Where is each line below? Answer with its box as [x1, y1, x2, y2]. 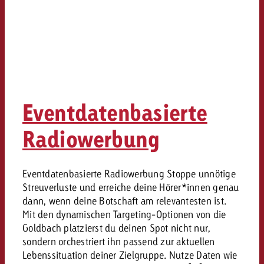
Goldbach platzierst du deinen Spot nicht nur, [22, 222, 211, 234]
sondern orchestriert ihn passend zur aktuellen [22, 235, 215, 247]
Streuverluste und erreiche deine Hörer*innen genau [22, 181, 239, 193]
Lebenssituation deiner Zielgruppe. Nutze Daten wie [22, 249, 237, 261]
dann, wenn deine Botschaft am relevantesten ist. [22, 194, 227, 207]
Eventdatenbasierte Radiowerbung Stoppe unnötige [22, 167, 236, 180]
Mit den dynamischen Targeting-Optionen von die [22, 208, 226, 220]
